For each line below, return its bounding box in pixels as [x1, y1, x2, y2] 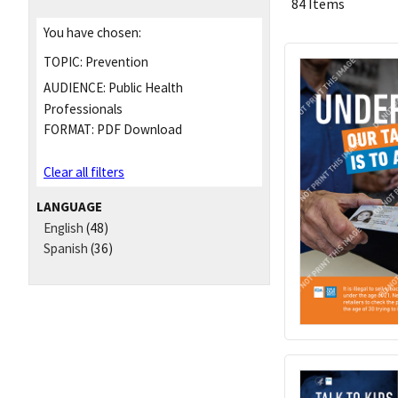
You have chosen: [44, 23, 141, 41]
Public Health [106, 79, 183, 97]
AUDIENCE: [44, 79, 106, 97]
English [44, 219, 84, 237]
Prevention [83, 52, 148, 70]
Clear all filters [44, 163, 124, 181]
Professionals [44, 100, 123, 118]
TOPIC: [44, 52, 83, 70]
